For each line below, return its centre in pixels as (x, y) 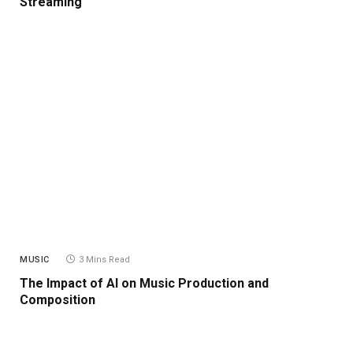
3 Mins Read (104, 260)
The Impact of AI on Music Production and (144, 284)
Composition (58, 300)
